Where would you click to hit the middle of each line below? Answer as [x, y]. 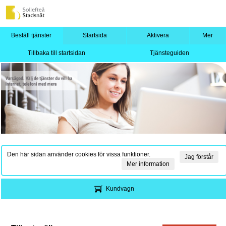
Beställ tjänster [32, 35]
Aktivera [158, 35]
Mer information [148, 164]
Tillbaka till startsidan [56, 53]
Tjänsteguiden [169, 53]
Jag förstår [199, 157]
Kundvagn [120, 189]
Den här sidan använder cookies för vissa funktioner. [79, 154]
